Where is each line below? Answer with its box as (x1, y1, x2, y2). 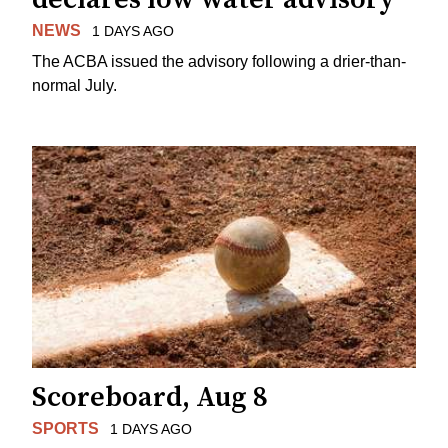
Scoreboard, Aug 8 (32, 379, 268, 415)
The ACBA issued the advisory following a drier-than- (32, 52, 406, 70)
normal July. (32, 76, 117, 94)
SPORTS (32, 419, 99, 437)
